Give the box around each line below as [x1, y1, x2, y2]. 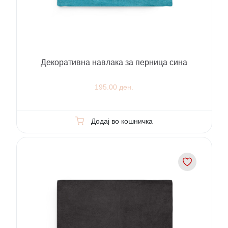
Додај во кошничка [91, 117, 153, 125]
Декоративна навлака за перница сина [41, 58, 187, 67]
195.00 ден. [95, 82, 133, 91]
